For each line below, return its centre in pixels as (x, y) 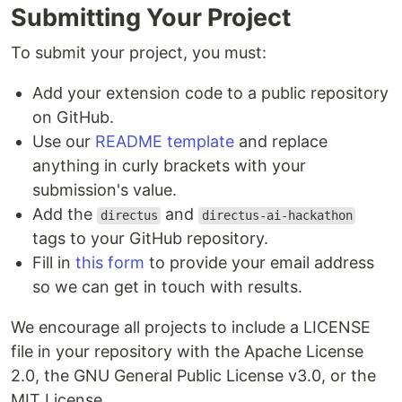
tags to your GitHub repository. (150, 239)
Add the (65, 214)
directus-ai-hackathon (277, 216)
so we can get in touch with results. (167, 287)
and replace (281, 142)
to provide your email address (259, 263)
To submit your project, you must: (139, 53)
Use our (64, 142)
